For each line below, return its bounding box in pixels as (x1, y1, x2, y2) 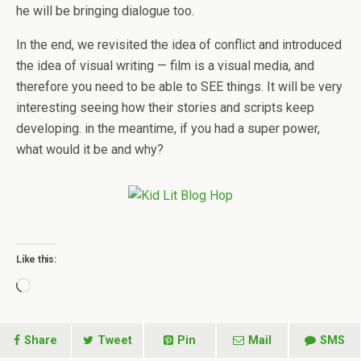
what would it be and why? (16, 142, 164, 158)
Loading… (30, 280, 83, 296)
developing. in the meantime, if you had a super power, (16, 121, 320, 137)
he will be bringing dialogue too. (16, 3, 194, 19)
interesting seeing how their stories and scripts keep (16, 100, 314, 116)
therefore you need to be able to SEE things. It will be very (16, 79, 342, 95)
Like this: (16, 254, 56, 266)
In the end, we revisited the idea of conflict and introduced (16, 37, 342, 53)
